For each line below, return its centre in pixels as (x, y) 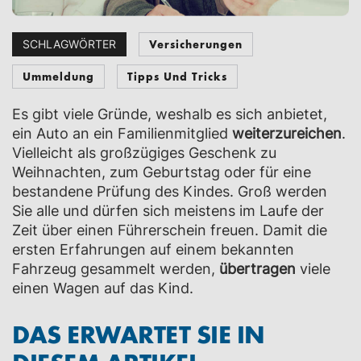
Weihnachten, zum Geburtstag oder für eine (162, 172)
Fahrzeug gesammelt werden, (116, 269)
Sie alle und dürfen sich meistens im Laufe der (168, 211)
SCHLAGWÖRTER (69, 44)
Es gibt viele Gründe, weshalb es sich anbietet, (170, 114)
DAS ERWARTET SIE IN (139, 333)
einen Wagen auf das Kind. (105, 288)
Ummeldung (58, 76)
